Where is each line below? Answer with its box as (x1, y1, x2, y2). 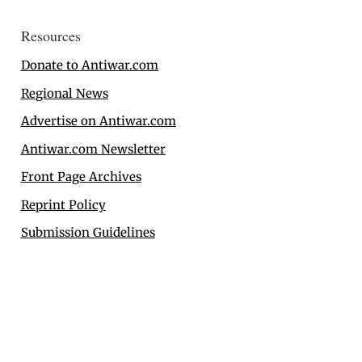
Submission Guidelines (20, 225, 155, 241)
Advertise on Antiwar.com (20, 113, 176, 129)
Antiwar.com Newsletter (20, 141, 166, 157)
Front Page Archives (20, 169, 141, 185)
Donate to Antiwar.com (20, 57, 158, 74)
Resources (20, 26, 81, 46)
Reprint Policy (20, 196, 106, 213)
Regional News (20, 85, 108, 101)
